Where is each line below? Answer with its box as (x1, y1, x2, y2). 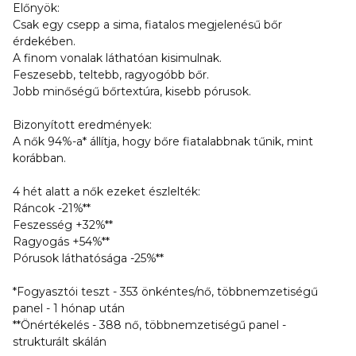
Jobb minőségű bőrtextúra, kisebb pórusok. (13, 84, 251, 99)
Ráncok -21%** (13, 201, 91, 215)
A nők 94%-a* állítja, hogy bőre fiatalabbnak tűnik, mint (13, 134, 313, 149)
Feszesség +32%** (13, 218, 113, 232)
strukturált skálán (13, 335, 106, 349)
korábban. (13, 151, 66, 165)
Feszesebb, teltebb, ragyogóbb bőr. (13, 68, 209, 82)
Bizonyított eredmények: (13, 118, 152, 132)
